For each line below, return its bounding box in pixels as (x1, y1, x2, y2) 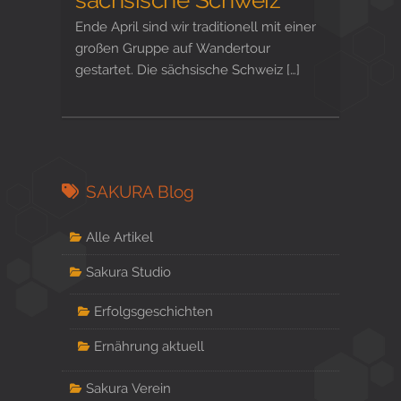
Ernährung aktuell (93, 337, 204, 354)
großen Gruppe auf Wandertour (75, 39, 270, 55)
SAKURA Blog (85, 182, 194, 202)
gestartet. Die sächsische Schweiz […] (75, 61, 300, 77)
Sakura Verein (85, 380, 171, 397)
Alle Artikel (85, 229, 153, 244)
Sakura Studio (85, 263, 171, 279)
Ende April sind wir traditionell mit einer (75, 18, 316, 34)
